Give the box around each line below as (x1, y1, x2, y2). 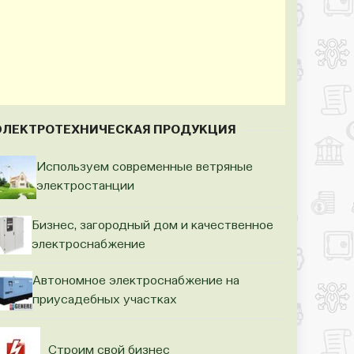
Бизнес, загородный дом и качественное (32, 219, 274, 232)
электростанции (36, 180, 134, 194)
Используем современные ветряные (36, 161, 253, 175)
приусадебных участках (32, 294, 177, 307)
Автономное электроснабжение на (32, 275, 239, 288)
